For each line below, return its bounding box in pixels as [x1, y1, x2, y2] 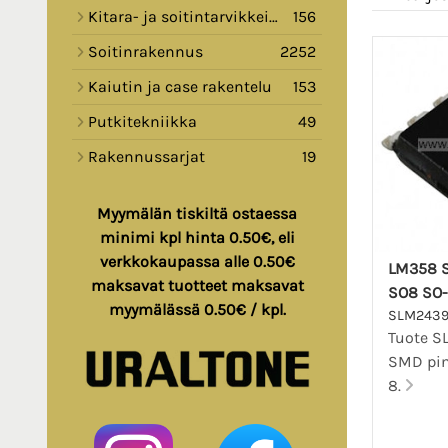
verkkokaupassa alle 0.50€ [99, 252, 295, 272]
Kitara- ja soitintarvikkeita [88, 7, 269, 27]
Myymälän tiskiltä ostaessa [97, 204, 297, 224]
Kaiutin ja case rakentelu [88, 77, 272, 97]
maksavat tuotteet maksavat [90, 276, 304, 296]
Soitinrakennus [88, 42, 203, 62]
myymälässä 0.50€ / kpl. [108, 300, 286, 320]
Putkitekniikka [88, 112, 197, 132]
